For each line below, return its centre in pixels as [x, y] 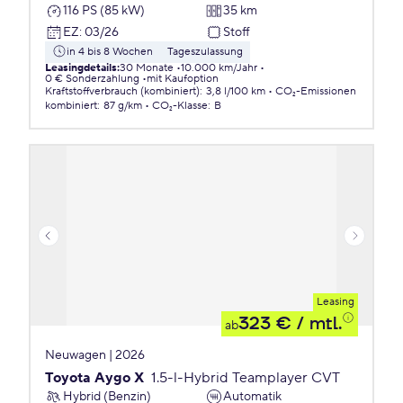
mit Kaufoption [183, 79]
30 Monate [147, 68]
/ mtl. [317, 324]
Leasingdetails [81, 68]
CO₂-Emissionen [316, 91]
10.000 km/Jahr [219, 68]
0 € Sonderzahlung [92, 79]
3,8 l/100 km [236, 91]
